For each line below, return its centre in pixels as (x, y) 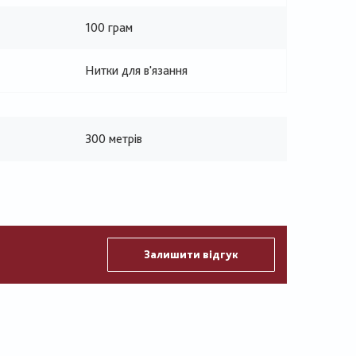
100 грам (109, 27)
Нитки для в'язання (136, 70)
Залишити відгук (191, 254)
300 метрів (114, 139)
